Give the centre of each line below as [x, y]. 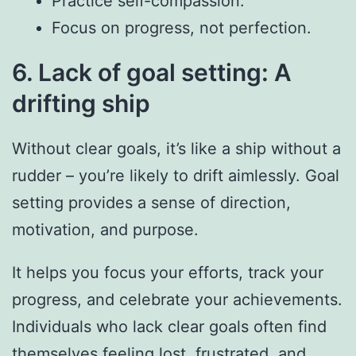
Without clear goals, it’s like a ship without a [176, 148]
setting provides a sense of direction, [151, 202]
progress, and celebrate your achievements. [177, 299]
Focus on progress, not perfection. [182, 27]
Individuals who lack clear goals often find [169, 326]
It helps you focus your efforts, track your [168, 272]
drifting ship [81, 103]
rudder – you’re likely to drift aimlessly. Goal [176, 175]
